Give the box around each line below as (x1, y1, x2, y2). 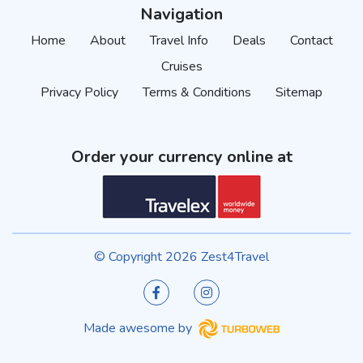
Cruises (160, 57, 203, 75)
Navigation (140, 2, 223, 25)
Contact (289, 31, 333, 49)
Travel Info (149, 31, 208, 49)
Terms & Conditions (143, 83, 251, 101)
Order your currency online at (70, 145, 293, 168)
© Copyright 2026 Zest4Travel (94, 247, 269, 266)
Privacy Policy (41, 83, 118, 101)
